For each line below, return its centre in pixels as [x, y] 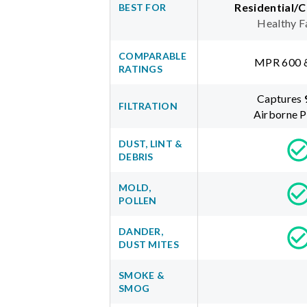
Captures [280, 99]
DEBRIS [136, 157]
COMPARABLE [152, 56]
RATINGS [140, 69]
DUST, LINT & [151, 144]
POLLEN [138, 201]
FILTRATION [148, 106]
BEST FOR [143, 8]
